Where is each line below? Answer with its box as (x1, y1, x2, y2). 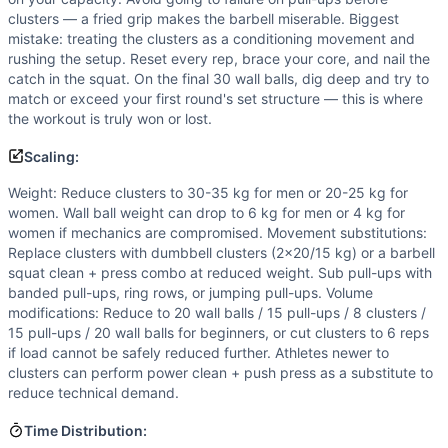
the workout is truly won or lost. (8, 110, 212, 127)
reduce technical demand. (8, 384, 179, 401)
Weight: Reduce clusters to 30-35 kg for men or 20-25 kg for (8, 184, 408, 201)
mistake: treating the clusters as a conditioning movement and (8, 30, 415, 47)
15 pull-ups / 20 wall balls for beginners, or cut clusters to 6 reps (8, 324, 429, 341)
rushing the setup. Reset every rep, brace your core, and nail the (8, 50, 430, 67)
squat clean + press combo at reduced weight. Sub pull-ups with (8, 264, 432, 281)
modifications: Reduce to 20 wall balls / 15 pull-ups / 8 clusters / (8, 304, 426, 321)
